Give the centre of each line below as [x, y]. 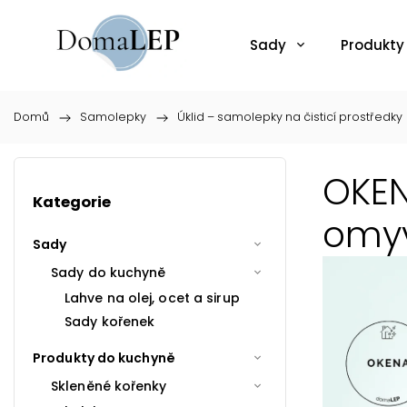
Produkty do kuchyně [104, 357]
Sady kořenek [110, 321]
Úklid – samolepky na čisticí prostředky [290, 117]
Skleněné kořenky [109, 386]
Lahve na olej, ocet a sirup [152, 298]
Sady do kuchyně [109, 272]
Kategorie [72, 203]
